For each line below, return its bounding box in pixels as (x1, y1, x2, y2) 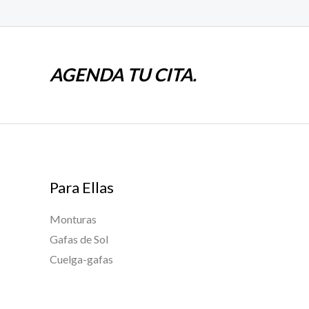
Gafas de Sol (50, 232, 108, 246)
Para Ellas (50, 177, 114, 197)
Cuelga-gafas (50, 252, 113, 266)
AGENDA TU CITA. (50, 63, 197, 86)
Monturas (50, 212, 97, 226)
